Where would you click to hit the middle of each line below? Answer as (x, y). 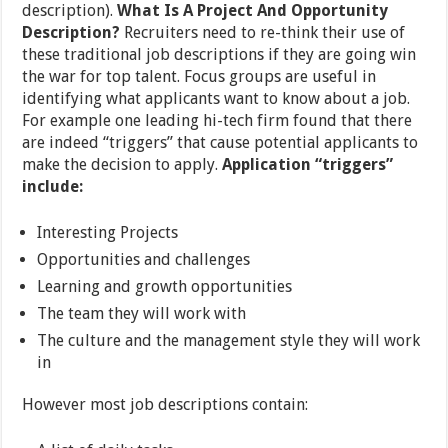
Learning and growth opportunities (165, 287)
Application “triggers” (308, 165)
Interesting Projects (108, 233)
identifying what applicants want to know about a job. (216, 99)
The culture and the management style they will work (229, 341)
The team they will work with (142, 314)
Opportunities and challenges (144, 260)
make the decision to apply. (122, 165)
